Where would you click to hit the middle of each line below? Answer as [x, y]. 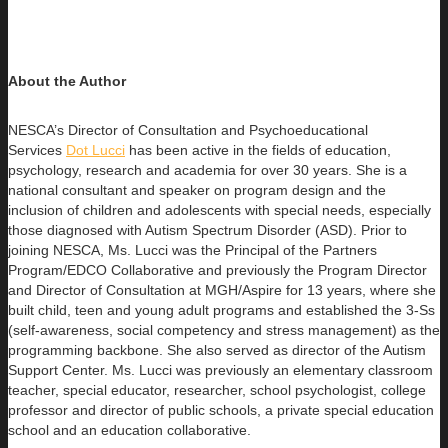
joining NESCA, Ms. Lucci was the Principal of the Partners [192, 249]
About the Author [67, 80]
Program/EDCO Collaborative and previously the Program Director [217, 269]
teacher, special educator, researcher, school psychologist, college [217, 389]
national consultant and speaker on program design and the [197, 189]
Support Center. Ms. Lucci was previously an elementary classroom [220, 369]
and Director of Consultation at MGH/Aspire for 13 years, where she [222, 289]
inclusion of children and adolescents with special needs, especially [219, 209]
